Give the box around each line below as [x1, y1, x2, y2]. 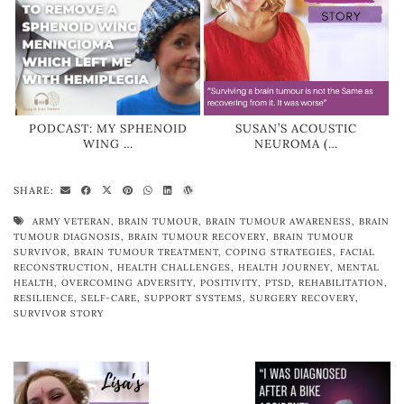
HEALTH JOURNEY [238, 262, 330, 274]
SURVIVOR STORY [14, 308, 104, 320]
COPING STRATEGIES [225, 246, 333, 259]
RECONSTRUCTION [14, 262, 110, 274]
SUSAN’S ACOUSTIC [234, 121, 357, 137]
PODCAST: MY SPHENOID [28, 121, 188, 137]
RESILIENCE [14, 292, 74, 305]
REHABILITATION [298, 277, 384, 289]
